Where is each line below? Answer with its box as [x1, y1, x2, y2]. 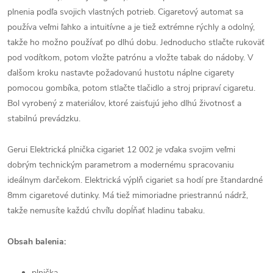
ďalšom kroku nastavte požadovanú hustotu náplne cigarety [7, 67, 234, 79]
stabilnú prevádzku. [7, 113, 80, 124]
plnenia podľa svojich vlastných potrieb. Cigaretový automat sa [7, 6, 243, 18]
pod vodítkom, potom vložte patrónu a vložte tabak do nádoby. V [7, 52, 253, 63]
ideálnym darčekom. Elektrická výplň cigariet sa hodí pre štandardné [7, 174, 263, 186]
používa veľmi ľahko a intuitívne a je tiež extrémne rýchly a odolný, [7, 21, 255, 33]
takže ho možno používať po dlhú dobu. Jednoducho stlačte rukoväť [7, 37, 264, 48]
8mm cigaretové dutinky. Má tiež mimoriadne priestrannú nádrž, [7, 190, 248, 201]
